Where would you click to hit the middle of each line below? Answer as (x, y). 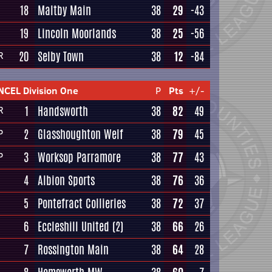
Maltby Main (64, 10)
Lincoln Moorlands (77, 33)
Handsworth (63, 111)
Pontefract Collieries (82, 203)
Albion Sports (66, 180)
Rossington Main (73, 250)
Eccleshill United (73, 226)
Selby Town (61, 56)
